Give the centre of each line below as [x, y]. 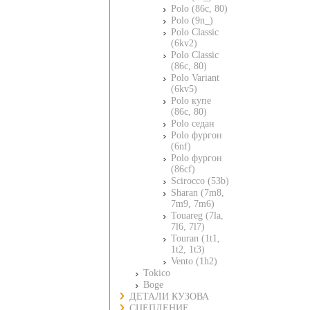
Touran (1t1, [195, 238]
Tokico [157, 273]
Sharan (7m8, [198, 193]
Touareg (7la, [197, 216]
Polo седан [193, 124]
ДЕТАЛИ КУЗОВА [169, 297]
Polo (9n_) [192, 20]
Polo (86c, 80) [199, 9]
